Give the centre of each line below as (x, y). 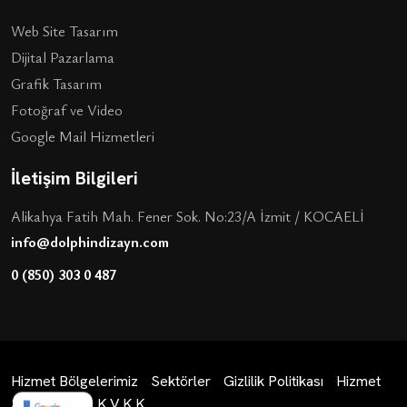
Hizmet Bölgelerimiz (74, 382)
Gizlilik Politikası (273, 382)
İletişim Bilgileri (74, 179)
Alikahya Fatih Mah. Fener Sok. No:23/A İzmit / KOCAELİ (188, 217)
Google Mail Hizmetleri (83, 137)
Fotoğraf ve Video (67, 110)
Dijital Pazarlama (63, 58)
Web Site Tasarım (65, 31)
